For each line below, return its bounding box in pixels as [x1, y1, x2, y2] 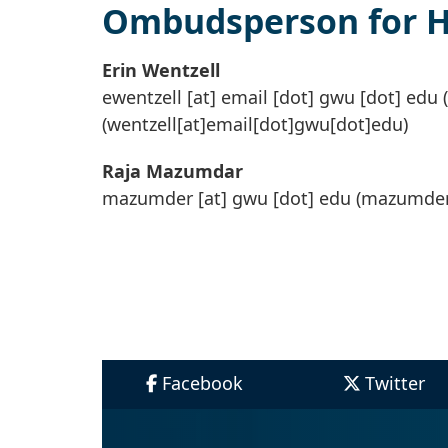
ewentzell [102, 85, 182, 110]
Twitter [364, 371, 425, 396]
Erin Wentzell [102, 58, 220, 83]
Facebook [161, 371, 243, 396]
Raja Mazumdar [102, 159, 243, 184]
